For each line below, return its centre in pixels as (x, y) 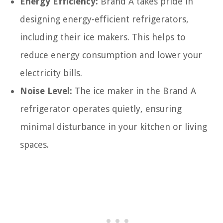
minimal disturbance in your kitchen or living (113, 127)
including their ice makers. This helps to (103, 37)
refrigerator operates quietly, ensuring (101, 109)
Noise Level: (46, 91)
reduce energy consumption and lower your (111, 55)
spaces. (34, 145)
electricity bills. (51, 73)
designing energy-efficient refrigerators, (104, 19)
